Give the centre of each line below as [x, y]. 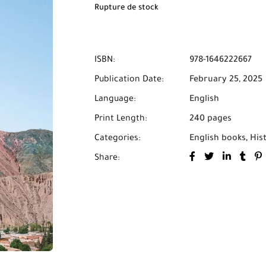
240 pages [210, 119]
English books [218, 139]
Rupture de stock [126, 8]
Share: [107, 159]
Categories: [118, 139]
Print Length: [121, 119]
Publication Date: [129, 80]
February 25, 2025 [226, 80]
